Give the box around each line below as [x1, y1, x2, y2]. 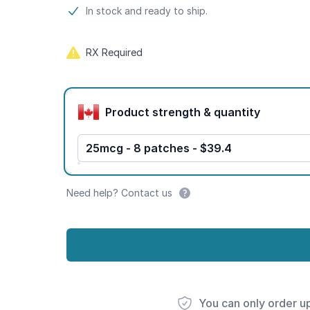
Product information [66, 4, 175, 18]
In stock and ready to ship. [86, 5, 208, 17]
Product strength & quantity [214, 104, 260, 119]
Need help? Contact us [66, 187, 172, 199]
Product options [66, 87, 153, 101]
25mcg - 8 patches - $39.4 [86, 141, 232, 155]
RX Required [86, 46, 143, 58]
